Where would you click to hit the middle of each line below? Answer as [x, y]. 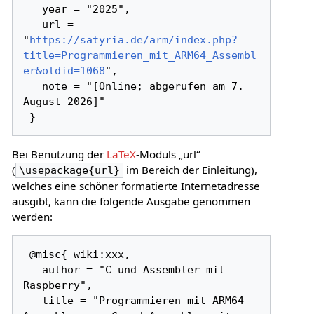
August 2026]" [64, 102]
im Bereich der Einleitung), [190, 170]
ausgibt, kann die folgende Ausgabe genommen [131, 202]
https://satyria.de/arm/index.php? [134, 40]
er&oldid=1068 [64, 71]
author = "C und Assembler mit [33, 269]
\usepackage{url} [69, 171]
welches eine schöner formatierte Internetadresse [136, 186]
